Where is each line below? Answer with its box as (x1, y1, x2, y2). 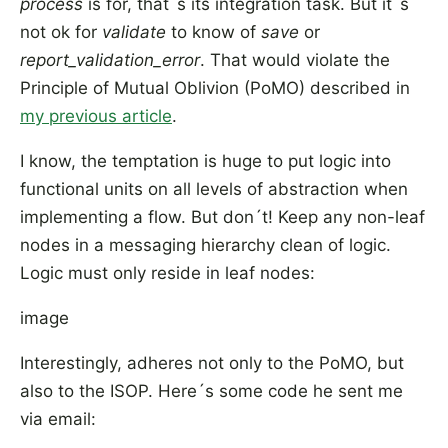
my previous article (20, 106, 172, 126)
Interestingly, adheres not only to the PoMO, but (20, 353, 404, 373)
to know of (166, 22, 261, 42)
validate (102, 22, 166, 42)
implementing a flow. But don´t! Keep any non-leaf (20, 207, 425, 227)
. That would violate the (200, 50, 390, 70)
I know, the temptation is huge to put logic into (20, 151, 391, 171)
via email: (20, 409, 96, 429)
